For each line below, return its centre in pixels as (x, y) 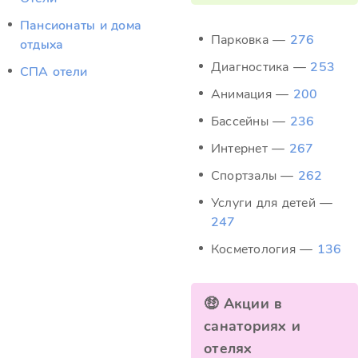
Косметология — (264, 249)
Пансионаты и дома (81, 26)
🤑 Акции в (243, 304)
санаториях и (253, 326)
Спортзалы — (255, 176)
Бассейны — (251, 121)
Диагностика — (261, 67)
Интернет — (250, 149)
